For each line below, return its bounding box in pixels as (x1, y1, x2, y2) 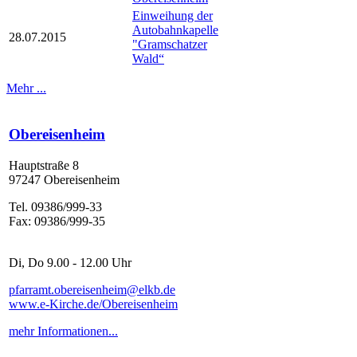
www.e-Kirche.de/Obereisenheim (9, 296, 178, 311)
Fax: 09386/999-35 (9, 214, 105, 228)
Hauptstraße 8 (9, 158, 79, 172)
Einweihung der (132, 9, 213, 23)
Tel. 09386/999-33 (9, 199, 102, 214)
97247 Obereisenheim (9, 172, 120, 186)
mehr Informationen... (9, 324, 118, 338)
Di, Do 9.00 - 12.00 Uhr (9, 255, 131, 269)
